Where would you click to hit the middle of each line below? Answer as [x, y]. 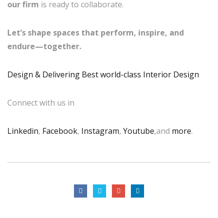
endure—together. [44, 46]
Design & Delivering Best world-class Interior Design [103, 74]
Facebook [60, 131]
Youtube [139, 131]
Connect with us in [41, 103]
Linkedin [23, 131]
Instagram [100, 131]
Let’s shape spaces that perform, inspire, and [96, 33]
